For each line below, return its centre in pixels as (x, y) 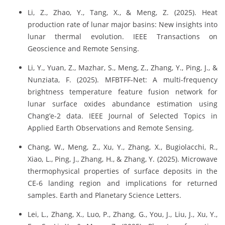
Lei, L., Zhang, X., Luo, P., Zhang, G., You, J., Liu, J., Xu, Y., (123, 214)
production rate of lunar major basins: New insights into (123, 24)
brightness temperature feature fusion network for (123, 91)
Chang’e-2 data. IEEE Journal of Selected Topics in (123, 116)
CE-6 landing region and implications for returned (123, 183)
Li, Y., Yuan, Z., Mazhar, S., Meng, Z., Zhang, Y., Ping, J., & (123, 67)
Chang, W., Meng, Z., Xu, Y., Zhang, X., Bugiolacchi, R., (123, 147)
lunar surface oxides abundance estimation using (123, 103)
